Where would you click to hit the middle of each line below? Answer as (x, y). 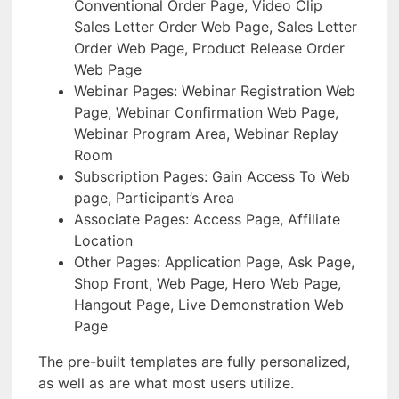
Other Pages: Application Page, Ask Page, (214, 261)
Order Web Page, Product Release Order (209, 48)
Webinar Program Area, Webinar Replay (206, 133)
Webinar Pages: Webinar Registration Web (215, 90)
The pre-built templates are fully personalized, (194, 361)
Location (103, 240)
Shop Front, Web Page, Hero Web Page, (208, 283)
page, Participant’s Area (154, 197)
